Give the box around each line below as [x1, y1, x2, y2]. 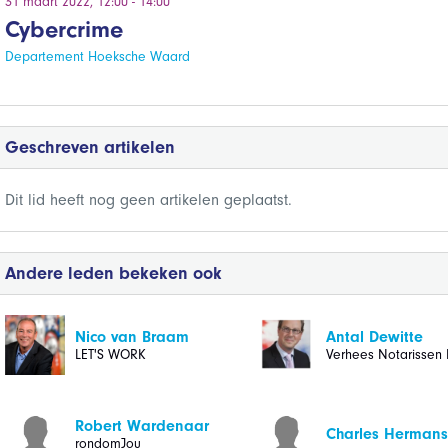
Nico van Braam [74, 327, 189, 346]
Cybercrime [4, 15, 123, 43]
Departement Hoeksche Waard [4, 48, 190, 65]
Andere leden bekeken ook [4, 263, 222, 284]
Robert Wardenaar [74, 416, 209, 435]
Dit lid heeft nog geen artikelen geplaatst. [4, 191, 292, 209]
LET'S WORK [74, 345, 146, 363]
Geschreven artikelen [4, 137, 175, 158]
